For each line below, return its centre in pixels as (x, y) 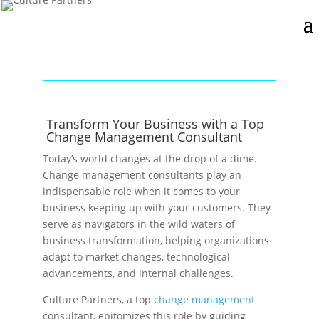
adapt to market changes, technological (136, 257)
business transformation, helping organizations (156, 240)
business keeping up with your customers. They (157, 208)
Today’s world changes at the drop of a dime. (150, 158)
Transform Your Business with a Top (155, 124)
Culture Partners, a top (98, 299)
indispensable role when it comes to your (141, 191)
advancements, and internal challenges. (140, 273)
